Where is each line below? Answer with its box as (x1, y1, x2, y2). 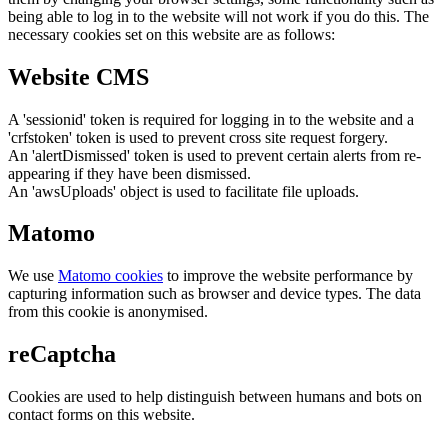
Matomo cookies (58, 267, 163, 285)
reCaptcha (8, 341, 116, 368)
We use (8, 267, 58, 285)
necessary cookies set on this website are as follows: (8, 25, 335, 43)
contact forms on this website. (8, 406, 195, 424)
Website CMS (8, 63, 149, 90)
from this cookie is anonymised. (8, 303, 208, 321)
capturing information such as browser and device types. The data (8, 285, 421, 303)
